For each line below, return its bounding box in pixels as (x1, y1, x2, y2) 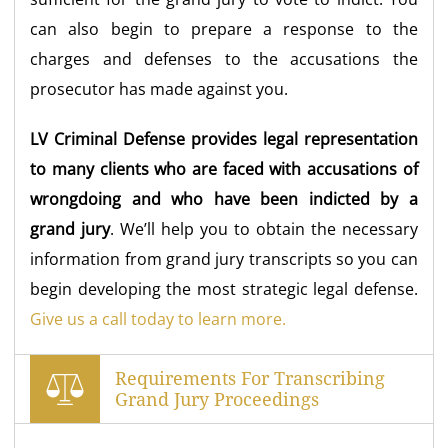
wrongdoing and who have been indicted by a (30, 188, 418, 210)
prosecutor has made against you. (30, 78, 289, 100)
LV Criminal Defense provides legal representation (30, 128, 418, 150)
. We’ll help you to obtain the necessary (110, 218, 418, 240)
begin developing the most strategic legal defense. (30, 278, 418, 300)
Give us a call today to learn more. (30, 308, 287, 330)
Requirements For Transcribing (115, 368, 386, 389)
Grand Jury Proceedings (115, 389, 320, 410)
